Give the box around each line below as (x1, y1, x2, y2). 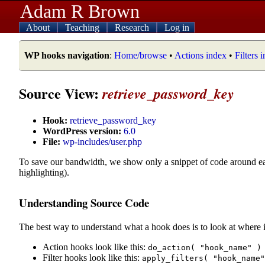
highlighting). (19, 167, 69, 177)
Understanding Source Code (19, 194, 149, 211)
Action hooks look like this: (43, 241, 148, 252)
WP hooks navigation (24, 50, 109, 60)
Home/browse (114, 50, 167, 60)
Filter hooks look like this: (43, 252, 142, 263)
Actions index (174, 50, 227, 60)
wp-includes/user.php (63, 136, 142, 147)
